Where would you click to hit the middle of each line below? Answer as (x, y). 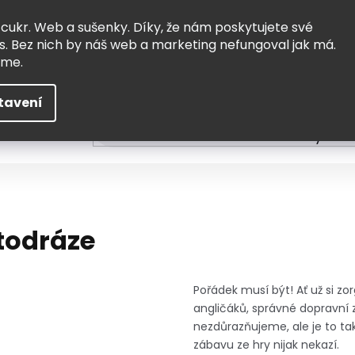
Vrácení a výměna (235, 15)
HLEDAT (134, 118)
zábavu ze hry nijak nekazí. (266, 345)
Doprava (326, 15)
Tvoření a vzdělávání (183, 135)
